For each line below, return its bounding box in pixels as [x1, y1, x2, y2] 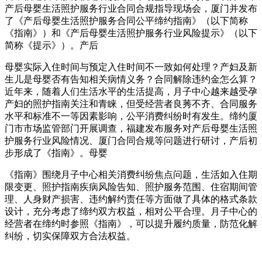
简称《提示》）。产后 [5, 40, 98, 51]
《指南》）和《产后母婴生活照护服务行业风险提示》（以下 [5, 28, 257, 39]
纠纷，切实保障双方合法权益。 [5, 231, 136, 242]
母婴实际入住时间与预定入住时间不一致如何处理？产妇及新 [5, 62, 257, 73]
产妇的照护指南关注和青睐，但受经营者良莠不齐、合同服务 [5, 99, 257, 109]
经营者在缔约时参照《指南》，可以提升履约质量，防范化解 [5, 219, 257, 229]
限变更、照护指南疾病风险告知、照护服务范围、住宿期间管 [5, 182, 257, 192]
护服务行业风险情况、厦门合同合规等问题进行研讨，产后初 [5, 136, 257, 146]
